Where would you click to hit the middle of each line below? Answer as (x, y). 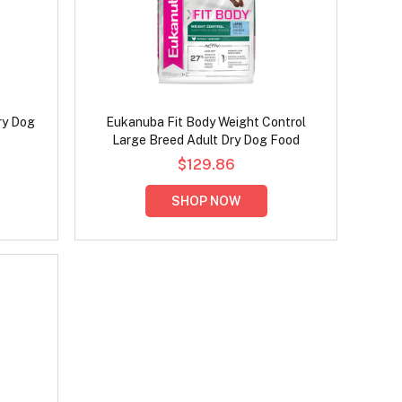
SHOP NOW (206, 201)
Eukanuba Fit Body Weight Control (206, 122)
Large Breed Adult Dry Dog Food (206, 140)
